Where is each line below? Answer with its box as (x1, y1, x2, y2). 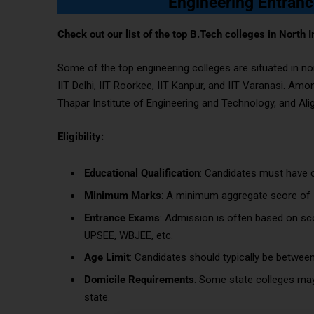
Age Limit (84, 251, 130, 264)
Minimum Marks (84, 189, 161, 203)
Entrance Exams (84, 211, 160, 224)
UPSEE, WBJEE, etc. (84, 228, 173, 242)
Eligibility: (57, 130, 107, 144)
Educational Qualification (84, 167, 200, 180)
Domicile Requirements (84, 273, 194, 286)
